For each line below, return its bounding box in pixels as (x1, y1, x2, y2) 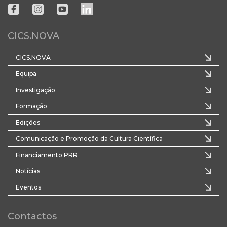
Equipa (16, 70, 36, 78)
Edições (16, 119, 40, 127)
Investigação (16, 86, 55, 94)
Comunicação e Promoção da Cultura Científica (16, 135, 163, 143)
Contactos (8, 211, 57, 222)
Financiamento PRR (16, 151, 78, 159)
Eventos (16, 183, 41, 192)
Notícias (16, 167, 40, 175)
